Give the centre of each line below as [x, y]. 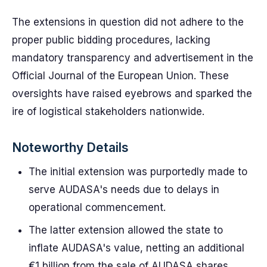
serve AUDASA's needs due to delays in [124, 190]
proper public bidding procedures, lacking [111, 40]
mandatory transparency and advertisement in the [133, 58]
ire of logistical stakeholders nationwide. [108, 111]
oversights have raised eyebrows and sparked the [132, 94]
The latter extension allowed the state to [126, 230]
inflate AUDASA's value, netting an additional [136, 248]
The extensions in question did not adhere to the [128, 22]
